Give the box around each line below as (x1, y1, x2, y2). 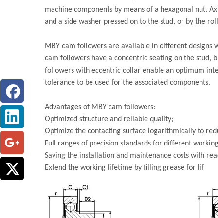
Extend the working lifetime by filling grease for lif (45, 164, 204, 172)
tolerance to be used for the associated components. (45, 79, 210, 87)
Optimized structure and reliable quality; (45, 115, 173, 124)
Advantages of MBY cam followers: (45, 103, 155, 111)
